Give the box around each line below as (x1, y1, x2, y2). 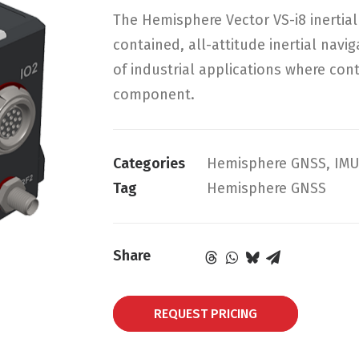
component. (113, 86, 195, 103)
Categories (113, 155, 185, 172)
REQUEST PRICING (154, 306, 257, 321)
